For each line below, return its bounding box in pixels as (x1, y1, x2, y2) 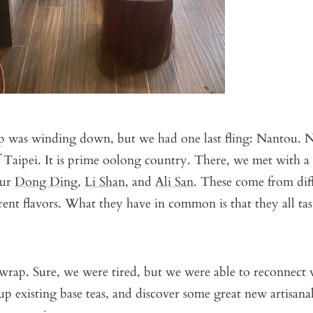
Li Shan (85, 173, 125, 191)
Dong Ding (15, 173, 78, 191)
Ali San (155, 173, 194, 191)
